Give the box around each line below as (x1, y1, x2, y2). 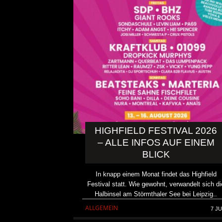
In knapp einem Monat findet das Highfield (95, 170, 217, 178)
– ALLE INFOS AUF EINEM (97, 137, 215, 148)
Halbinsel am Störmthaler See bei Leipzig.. (95, 190, 218, 198)
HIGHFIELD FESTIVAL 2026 (95, 125, 218, 136)
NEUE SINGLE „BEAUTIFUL (144, 181, 221, 189)
